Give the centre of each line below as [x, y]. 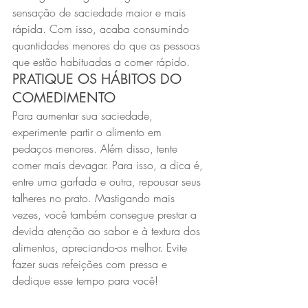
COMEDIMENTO [64, 98]
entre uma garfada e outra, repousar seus [108, 181]
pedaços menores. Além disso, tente [97, 148]
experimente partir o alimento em [89, 132]
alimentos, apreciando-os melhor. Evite [101, 247]
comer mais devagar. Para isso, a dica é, [109, 165]
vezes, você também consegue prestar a [106, 214]
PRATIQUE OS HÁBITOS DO [99, 79]
